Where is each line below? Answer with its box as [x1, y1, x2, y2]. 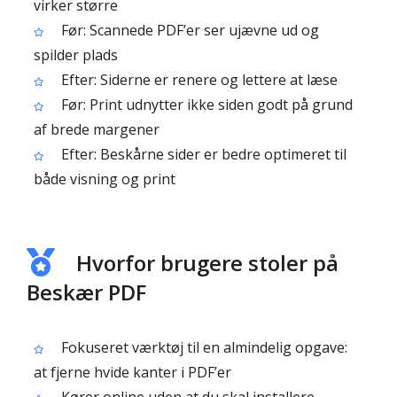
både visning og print [34, 169, 175, 189]
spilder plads [34, 45, 118, 65]
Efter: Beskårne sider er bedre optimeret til [58, 144, 346, 164]
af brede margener [34, 120, 160, 139]
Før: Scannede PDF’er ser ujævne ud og [58, 20, 319, 40]
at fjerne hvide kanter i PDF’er [34, 362, 231, 382]
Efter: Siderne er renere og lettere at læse [58, 70, 338, 90]
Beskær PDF [27, 277, 146, 307]
